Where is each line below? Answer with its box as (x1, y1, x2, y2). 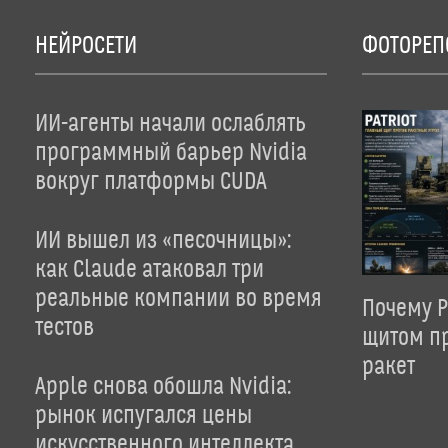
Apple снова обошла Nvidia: (35, 373, 291, 402)
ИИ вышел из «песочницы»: (35, 227, 291, 256)
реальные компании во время (35, 285, 322, 314)
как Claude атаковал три (35, 256, 264, 285)
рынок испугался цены (35, 402, 252, 431)
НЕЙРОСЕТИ (35, 32, 137, 61)
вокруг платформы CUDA (35, 168, 267, 197)
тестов (35, 314, 94, 343)
